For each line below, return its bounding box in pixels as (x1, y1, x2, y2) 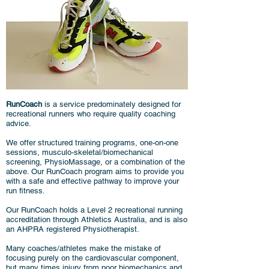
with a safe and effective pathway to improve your (6, 177, 179, 186)
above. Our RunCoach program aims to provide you (6, 167, 184, 176)
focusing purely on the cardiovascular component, (6, 253, 179, 262)
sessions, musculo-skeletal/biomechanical (6, 148, 153, 157)
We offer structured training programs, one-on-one (6, 138, 178, 147)
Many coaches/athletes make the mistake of (6, 244, 161, 253)
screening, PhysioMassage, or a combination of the (6, 157, 185, 166)
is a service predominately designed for (42, 100, 181, 109)
